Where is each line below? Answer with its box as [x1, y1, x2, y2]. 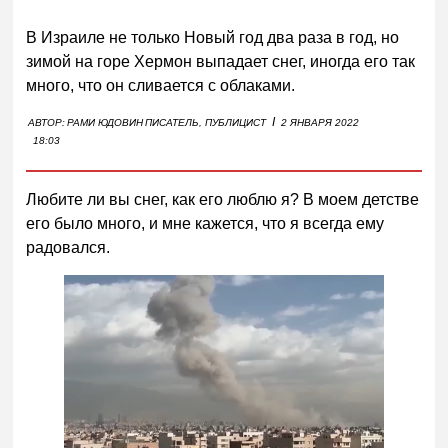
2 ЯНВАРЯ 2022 [281, 116, 360, 128]
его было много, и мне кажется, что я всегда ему [26, 214, 385, 232]
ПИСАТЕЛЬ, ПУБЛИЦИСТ [145, 116, 267, 128]
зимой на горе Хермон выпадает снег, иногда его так [26, 52, 416, 70]
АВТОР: [28, 116, 66, 128]
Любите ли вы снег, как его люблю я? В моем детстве [26, 190, 420, 208]
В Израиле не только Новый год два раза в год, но [26, 28, 400, 46]
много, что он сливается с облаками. [26, 76, 296, 94]
